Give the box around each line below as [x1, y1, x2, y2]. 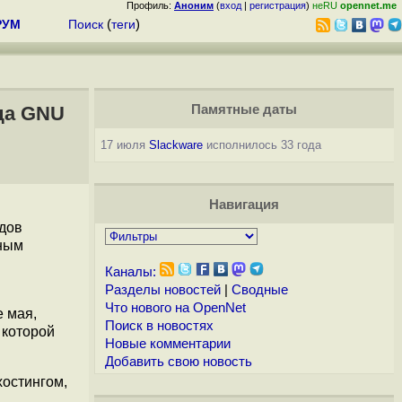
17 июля [100, 138, 149, 152]
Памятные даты [190, 102, 297, 117]
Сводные [231, 283, 288, 297]
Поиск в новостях [104, 319, 214, 333]
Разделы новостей [104, 283, 221, 297]
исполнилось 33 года [202, 138, 321, 152]
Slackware [148, 138, 203, 152]
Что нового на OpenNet [104, 301, 246, 315]
